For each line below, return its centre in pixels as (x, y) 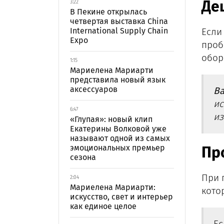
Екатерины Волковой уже (118, 129)
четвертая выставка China (119, 21)
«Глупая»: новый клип (111, 119)
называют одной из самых (120, 138)
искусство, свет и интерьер (121, 197)
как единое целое (103, 206)
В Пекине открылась (108, 12)
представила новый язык (118, 80)
